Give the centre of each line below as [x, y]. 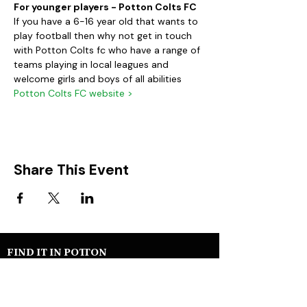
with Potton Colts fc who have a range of [108, 50]
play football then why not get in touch [104, 36]
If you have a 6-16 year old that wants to [107, 21]
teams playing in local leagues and [93, 64]
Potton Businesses [51, 280]
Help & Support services [64, 266]
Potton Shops [39, 293]
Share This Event [71, 170]
